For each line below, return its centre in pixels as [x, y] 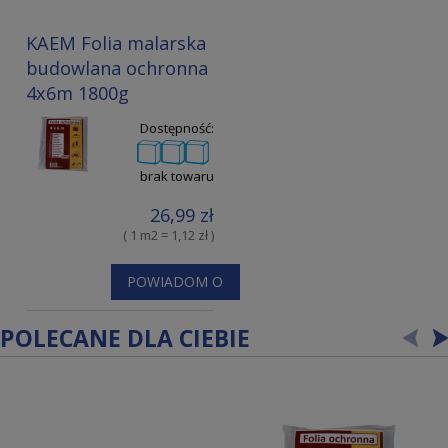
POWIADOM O [175, 281]
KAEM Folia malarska [116, 42]
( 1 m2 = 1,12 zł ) [168, 235]
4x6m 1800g [77, 92]
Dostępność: [177, 127]
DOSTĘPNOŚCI [175, 315]
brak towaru [177, 175]
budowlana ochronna [117, 67]
